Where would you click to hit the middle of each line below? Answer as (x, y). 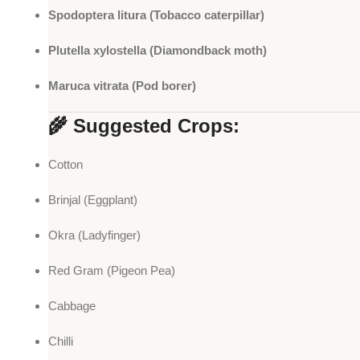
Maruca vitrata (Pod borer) (122, 86)
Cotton (65, 165)
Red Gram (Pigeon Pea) (112, 271)
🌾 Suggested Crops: (144, 126)
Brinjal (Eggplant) (93, 200)
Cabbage (72, 306)
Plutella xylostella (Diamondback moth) (157, 51)
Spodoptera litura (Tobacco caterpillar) (156, 15)
